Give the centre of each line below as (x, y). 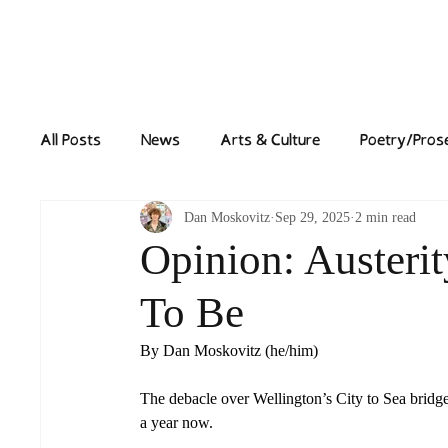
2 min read (386, 217)
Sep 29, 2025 (313, 217)
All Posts (71, 140)
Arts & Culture (270, 140)
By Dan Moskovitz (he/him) (229, 351)
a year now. (179, 423)
